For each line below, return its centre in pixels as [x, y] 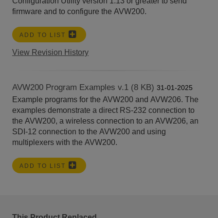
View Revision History [50, 52]
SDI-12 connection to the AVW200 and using [89, 131]
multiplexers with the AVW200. [67, 142]
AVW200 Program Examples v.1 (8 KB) [84, 87]
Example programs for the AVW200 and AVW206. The [105, 99]
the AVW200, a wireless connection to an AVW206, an [105, 121]
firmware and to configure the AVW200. [79, 11]
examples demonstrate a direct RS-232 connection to [103, 110]
